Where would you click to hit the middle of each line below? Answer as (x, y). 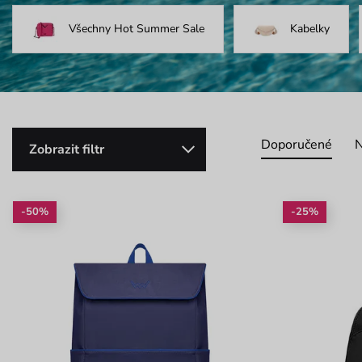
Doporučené (296, 144)
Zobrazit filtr (66, 149)
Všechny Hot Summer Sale (136, 29)
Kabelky (309, 29)
